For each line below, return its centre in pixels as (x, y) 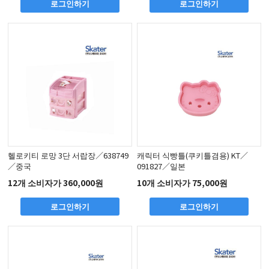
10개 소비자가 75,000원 (183, 182)
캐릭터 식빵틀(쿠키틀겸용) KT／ (193, 156)
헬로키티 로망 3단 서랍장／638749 (68, 156)
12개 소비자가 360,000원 (56, 182)
